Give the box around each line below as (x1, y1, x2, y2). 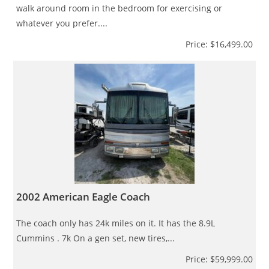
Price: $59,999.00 (185, 253, 253, 265)
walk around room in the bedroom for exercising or (16, 2, 223, 14)
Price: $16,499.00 (185, 38, 253, 50)
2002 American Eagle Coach (16, 189, 151, 204)
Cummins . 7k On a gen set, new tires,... (16, 232, 175, 244)
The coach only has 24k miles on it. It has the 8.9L (16, 217, 216, 229)
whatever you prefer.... (16, 17, 108, 29)
